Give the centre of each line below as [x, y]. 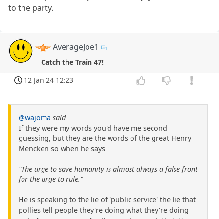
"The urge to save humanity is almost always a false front [108, 169]
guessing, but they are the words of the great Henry [105, 138]
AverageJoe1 [76, 47]
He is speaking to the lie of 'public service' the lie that [107, 200]
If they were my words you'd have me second [93, 128]
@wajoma [35, 118]
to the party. [31, 8]
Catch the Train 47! [72, 62]
